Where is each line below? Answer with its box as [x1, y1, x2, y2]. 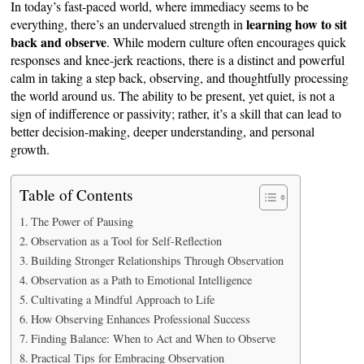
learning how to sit [246, 15, 348, 34]
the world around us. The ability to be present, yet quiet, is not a [11, 87, 336, 105]
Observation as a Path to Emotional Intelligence [31, 272, 253, 288]
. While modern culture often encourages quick [106, 33, 347, 51]
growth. [11, 141, 50, 158]
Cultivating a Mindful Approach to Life [31, 292, 215, 308]
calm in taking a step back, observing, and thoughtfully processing [11, 69, 349, 87]
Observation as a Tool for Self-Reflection [31, 233, 223, 249]
